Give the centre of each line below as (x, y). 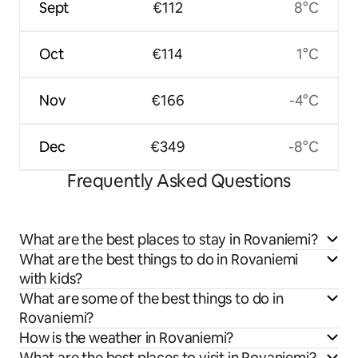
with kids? (51, 279)
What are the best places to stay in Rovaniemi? (169, 240)
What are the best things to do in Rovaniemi (159, 260)
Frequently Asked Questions (179, 181)
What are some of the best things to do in (151, 299)
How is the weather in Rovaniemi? (127, 338)
